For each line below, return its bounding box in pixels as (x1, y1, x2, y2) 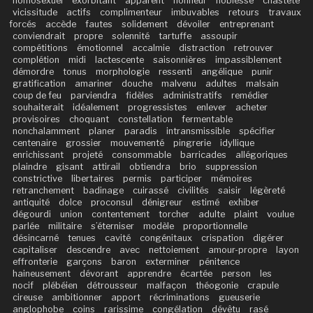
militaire (48, 221, 82, 232)
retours (228, 7, 259, 18)
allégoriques (235, 150, 288, 161)
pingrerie (173, 138, 211, 149)
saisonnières (152, 54, 206, 66)
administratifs (162, 90, 222, 101)
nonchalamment (12, 126, 80, 137)
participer (160, 173, 202, 184)
